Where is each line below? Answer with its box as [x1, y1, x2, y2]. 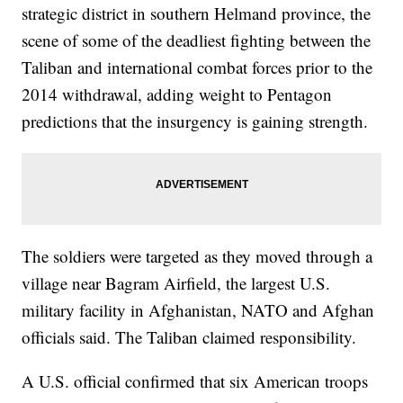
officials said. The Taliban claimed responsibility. [22, 326, 357, 349]
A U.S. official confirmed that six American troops [22, 370, 369, 393]
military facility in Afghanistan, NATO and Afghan [22, 299, 375, 322]
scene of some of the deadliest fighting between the [22, 29, 372, 52]
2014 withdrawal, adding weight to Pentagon [22, 83, 333, 106]
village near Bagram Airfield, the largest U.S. [22, 272, 331, 295]
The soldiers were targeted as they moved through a [22, 245, 373, 268]
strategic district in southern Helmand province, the [22, 2, 372, 25]
